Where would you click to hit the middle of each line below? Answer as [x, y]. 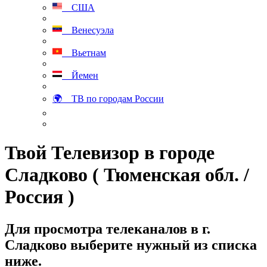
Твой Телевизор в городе [110, 153]
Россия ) [40, 197]
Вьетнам [84, 53]
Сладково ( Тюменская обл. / [127, 175]
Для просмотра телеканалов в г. [108, 229]
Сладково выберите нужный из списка [131, 245]
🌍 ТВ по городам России [108, 99]
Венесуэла [88, 30]
